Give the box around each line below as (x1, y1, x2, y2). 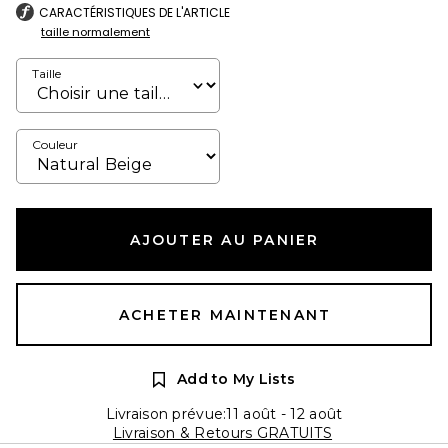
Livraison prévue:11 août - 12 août (105, 405, 343, 423)
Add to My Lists (176, 370, 296, 388)
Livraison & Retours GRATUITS (112, 424, 333, 442)
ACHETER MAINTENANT (118, 306, 332, 324)
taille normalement (41, 24, 150, 40)
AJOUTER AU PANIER (130, 231, 320, 249)
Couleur (32, 137, 78, 152)
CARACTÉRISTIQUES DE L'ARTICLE (39, 4, 230, 21)
